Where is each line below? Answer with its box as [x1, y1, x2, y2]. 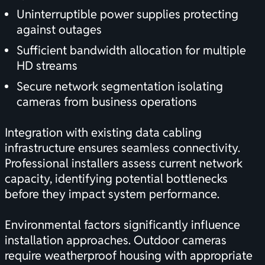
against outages [17, 22, 102, 38]
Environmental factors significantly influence [5, 217, 240, 233]
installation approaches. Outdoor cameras [5, 232, 227, 248]
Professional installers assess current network [5, 156, 243, 172]
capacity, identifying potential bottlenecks [5, 171, 228, 187]
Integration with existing [5, 125, 135, 141]
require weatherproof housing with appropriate [5, 248, 253, 264]
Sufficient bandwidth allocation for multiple [17, 43, 246, 59]
